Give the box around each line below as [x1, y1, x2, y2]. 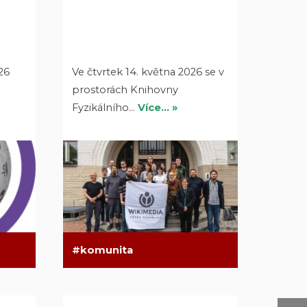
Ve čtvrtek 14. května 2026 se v [71, 65, 224, 78]
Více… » [137, 101, 177, 114]
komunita [79, 243, 133, 256]
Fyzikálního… [71, 101, 138, 114]
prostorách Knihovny [71, 83, 178, 96]
